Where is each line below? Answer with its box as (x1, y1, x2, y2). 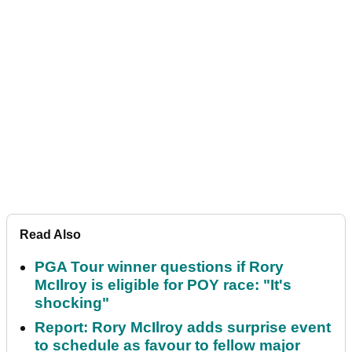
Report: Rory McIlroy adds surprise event (35, 318, 331, 335)
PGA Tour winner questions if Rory (35, 258, 284, 275)
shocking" (35, 294, 109, 311)
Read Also (20, 227, 81, 241)
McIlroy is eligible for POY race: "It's (35, 276, 291, 293)
